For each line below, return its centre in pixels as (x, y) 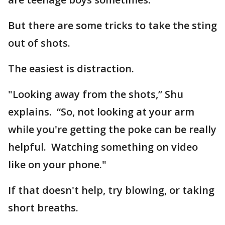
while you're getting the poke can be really (112, 129)
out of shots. (39, 43)
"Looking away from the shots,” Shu (96, 94)
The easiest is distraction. (71, 69)
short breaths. (43, 208)
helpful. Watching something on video (103, 147)
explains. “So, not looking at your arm (101, 112)
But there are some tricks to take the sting (113, 25)
